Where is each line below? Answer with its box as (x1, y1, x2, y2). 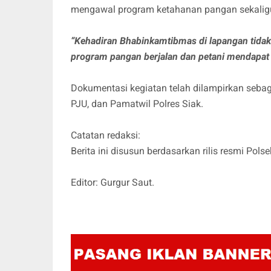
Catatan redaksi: (71, 129, 140, 141)
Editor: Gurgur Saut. (71, 176, 154, 188)
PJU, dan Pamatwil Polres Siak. (71, 97, 203, 109)
